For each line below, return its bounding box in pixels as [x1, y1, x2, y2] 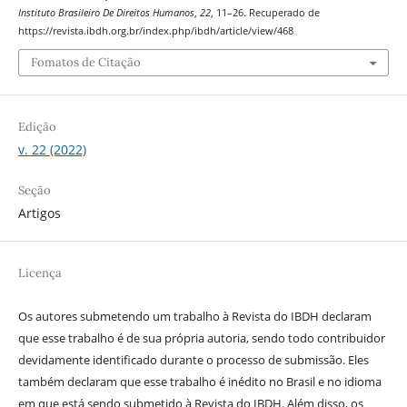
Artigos [17, 204, 61, 223]
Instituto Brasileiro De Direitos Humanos [17, 5, 194, 19]
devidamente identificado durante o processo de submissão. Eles [17, 352, 369, 369]
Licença [17, 265, 62, 282]
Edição [17, 119, 56, 135]
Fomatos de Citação [30, 55, 141, 71]
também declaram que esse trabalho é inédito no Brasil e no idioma [17, 373, 382, 391]
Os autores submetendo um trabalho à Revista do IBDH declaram [17, 308, 372, 325]
